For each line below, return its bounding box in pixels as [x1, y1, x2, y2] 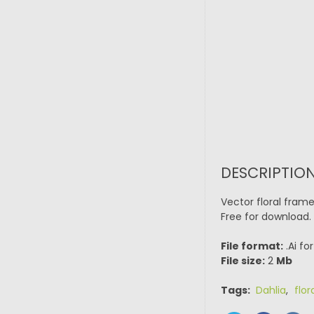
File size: [220, 254, 265, 268]
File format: [220, 239, 283, 253]
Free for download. [220, 210, 311, 224]
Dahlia [255, 283, 286, 297]
